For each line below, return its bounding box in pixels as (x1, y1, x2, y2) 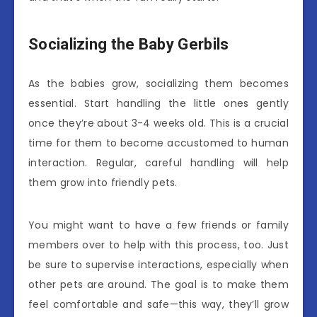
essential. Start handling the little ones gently (28, 96, 289, 110)
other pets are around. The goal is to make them (28, 277, 289, 292)
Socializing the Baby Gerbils (28, 35, 229, 53)
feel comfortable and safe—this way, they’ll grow (28, 296, 289, 311)
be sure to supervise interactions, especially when (28, 257, 289, 272)
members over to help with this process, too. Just (28, 237, 289, 252)
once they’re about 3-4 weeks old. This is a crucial (28, 115, 289, 130)
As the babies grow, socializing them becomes (28, 76, 289, 91)
